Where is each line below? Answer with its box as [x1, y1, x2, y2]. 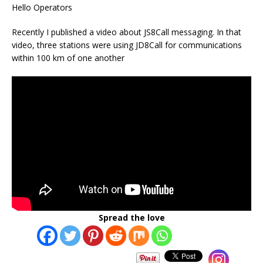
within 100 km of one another [12, 52, 124, 64]
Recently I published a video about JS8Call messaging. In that [12, 26, 241, 38]
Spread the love [98, 211, 165, 223]
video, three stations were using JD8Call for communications [12, 39, 242, 51]
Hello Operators [12, 2, 72, 14]
